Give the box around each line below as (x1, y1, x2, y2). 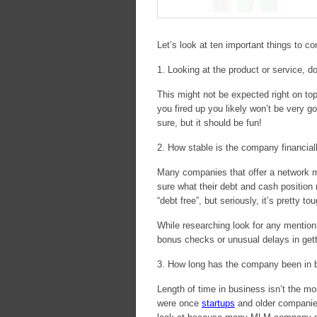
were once (157, 298, 202, 309)
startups (202, 298, 235, 309)
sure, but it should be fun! (157, 117, 262, 128)
